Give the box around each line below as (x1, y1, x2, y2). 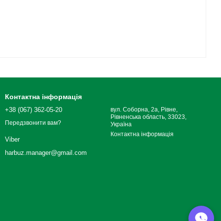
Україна (110, 121, 132, 128)
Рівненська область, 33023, (110, 113, 186, 120)
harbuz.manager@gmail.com (5, 149, 87, 157)
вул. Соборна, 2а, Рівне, (110, 106, 178, 113)
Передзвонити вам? (5, 119, 61, 127)
